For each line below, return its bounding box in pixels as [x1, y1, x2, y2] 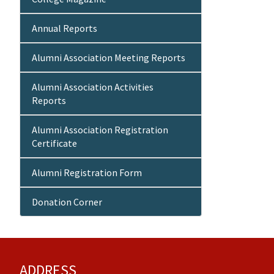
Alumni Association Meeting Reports [32, 51, 185, 64]
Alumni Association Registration [32, 124, 168, 136]
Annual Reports [32, 22, 97, 35]
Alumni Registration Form [32, 166, 142, 179]
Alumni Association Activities [32, 81, 154, 94]
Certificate [32, 137, 77, 150]
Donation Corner [32, 196, 102, 209]
